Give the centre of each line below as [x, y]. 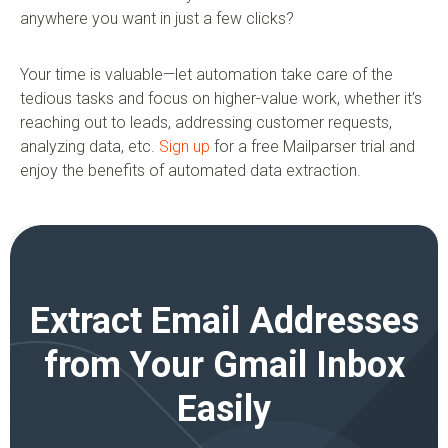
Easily [224, 409]
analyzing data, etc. [89, 147]
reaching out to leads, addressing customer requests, [206, 123]
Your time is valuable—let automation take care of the [206, 75]
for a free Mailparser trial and [312, 147]
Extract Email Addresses [224, 321]
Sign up [184, 147]
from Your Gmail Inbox [224, 365]
